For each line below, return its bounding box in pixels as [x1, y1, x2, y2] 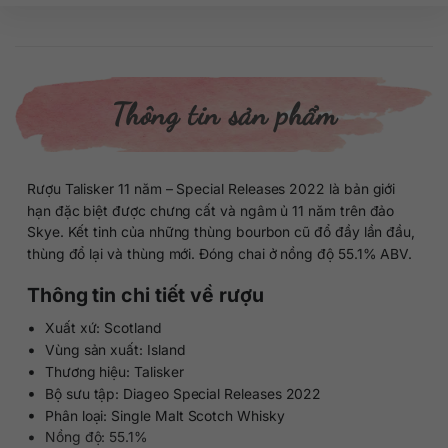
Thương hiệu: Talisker [44, 362, 184, 380]
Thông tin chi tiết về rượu [26, 282, 264, 307]
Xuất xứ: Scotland [44, 319, 162, 337]
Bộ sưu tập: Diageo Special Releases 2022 [44, 384, 322, 402]
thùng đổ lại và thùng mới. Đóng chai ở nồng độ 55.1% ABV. [26, 245, 413, 262]
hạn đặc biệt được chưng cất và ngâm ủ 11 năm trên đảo [26, 201, 395, 219]
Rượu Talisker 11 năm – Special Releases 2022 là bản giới [26, 179, 396, 197]
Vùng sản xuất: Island [44, 341, 186, 359]
